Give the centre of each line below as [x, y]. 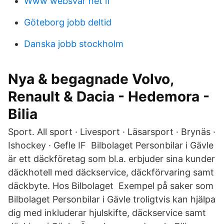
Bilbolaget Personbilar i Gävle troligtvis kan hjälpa [112, 199]
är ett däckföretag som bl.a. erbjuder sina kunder [111, 159]
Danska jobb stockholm [74, 44]
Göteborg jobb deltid [68, 22]
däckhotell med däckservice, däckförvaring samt [111, 172]
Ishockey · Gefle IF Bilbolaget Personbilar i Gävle [111, 145]
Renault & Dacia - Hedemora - [109, 96]
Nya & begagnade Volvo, [91, 79]
